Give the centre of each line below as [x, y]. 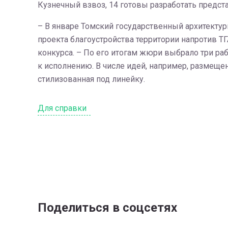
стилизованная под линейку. [91, 79]
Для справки [64, 108]
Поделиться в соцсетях [107, 208]
